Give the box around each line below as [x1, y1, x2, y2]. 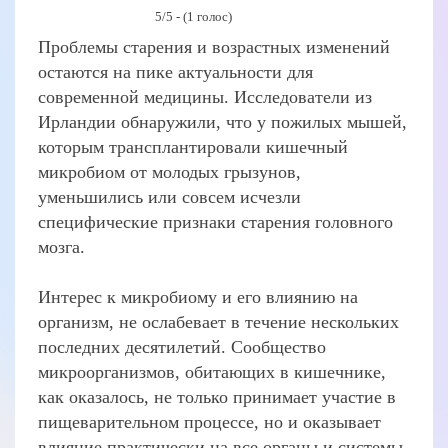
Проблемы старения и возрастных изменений [38, 37, 391, 58]
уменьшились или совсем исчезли [38, 187, 302, 208]
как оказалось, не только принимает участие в [38, 387, 397, 408]
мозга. [38, 237, 86, 258]
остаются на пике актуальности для [38, 62, 314, 83]
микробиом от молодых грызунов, [38, 162, 302, 183]
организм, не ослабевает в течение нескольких [38, 312, 400, 333]
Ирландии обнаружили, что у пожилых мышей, [38, 112, 408, 133]
